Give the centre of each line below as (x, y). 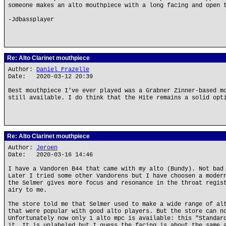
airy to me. (27, 190)
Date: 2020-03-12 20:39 (50, 77)
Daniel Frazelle (63, 70)
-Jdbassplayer (31, 20)
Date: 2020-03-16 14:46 (50, 155)
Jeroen (47, 148)
